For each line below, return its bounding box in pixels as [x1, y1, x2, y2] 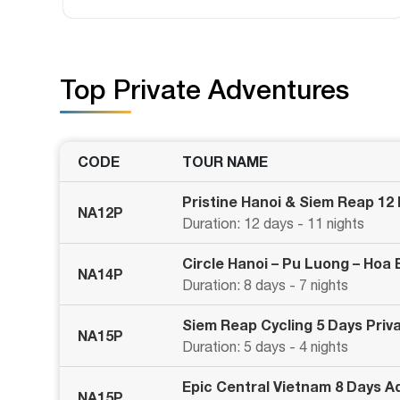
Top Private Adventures [60, 73, 349, 105]
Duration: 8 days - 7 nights [182, 277, 348, 293]
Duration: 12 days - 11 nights [182, 215, 364, 231]
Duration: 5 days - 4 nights [182, 338, 348, 354]
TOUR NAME [182, 153, 268, 170]
